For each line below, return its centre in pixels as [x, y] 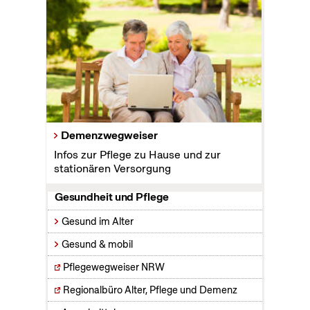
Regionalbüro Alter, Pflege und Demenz [150, 290]
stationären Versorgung [113, 169]
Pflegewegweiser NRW [113, 267]
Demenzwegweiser [109, 136]
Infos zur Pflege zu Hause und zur [138, 155]
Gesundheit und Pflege [111, 197]
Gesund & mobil [97, 245]
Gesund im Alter [97, 222]
